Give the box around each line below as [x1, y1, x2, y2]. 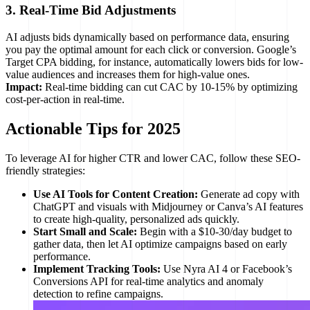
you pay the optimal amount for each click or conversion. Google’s [6, 43, 296, 55]
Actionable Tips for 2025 [6, 119, 181, 138]
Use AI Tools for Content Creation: [33, 188, 198, 200]
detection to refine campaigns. [33, 287, 163, 300]
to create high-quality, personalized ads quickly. [33, 212, 239, 225]
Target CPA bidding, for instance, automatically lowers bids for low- [6, 55, 303, 68]
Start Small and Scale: [33, 225, 137, 237]
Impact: [6, 80, 42, 93]
